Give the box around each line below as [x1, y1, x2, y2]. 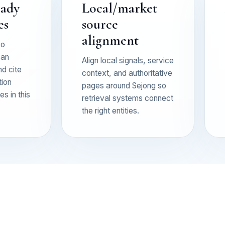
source [82, 15, 118, 33]
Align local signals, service [82, 55, 174, 65]
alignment [82, 31, 139, 49]
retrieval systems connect [82, 93, 173, 103]
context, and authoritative [82, 68, 172, 78]
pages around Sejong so [82, 80, 166, 90]
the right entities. [82, 105, 139, 116]
